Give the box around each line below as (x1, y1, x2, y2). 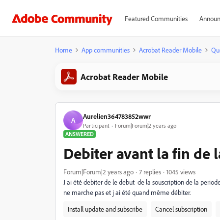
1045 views (166, 167, 195, 176)
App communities (82, 46, 130, 54)
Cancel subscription (155, 205, 207, 213)
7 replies (139, 167, 161, 176)
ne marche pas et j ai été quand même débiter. (63, 188, 192, 196)
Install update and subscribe (68, 205, 142, 213)
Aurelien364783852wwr (83, 111, 151, 120)
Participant (83, 121, 110, 129)
